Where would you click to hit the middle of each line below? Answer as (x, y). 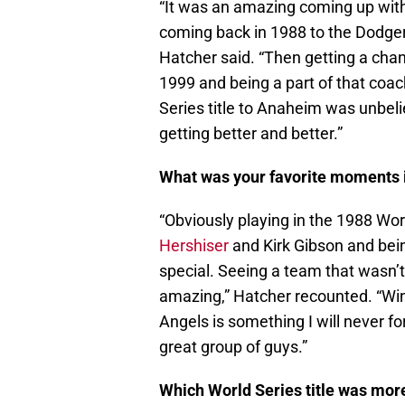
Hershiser (194, 246)
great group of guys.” (233, 347)
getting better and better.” (251, 134)
